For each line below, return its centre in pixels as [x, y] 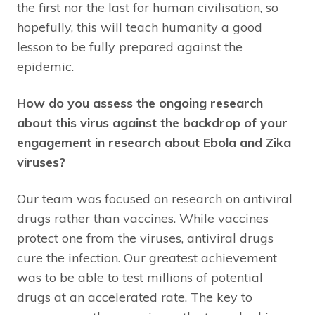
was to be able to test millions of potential [140, 277]
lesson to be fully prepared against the [130, 46]
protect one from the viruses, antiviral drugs [145, 238]
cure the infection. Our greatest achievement [147, 257]
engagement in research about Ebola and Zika [154, 142]
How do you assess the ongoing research [140, 103]
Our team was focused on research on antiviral [155, 198]
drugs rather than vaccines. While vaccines [143, 218]
